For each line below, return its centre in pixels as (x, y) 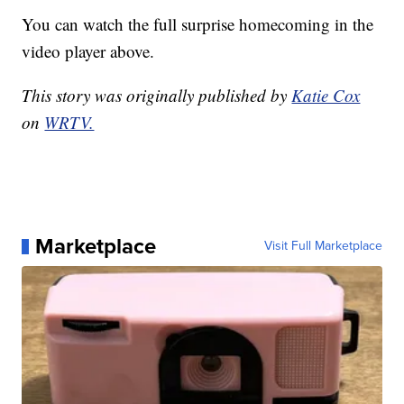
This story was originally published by (157, 96)
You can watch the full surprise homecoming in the (198, 24)
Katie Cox (326, 96)
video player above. (88, 51)
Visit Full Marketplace (323, 246)
